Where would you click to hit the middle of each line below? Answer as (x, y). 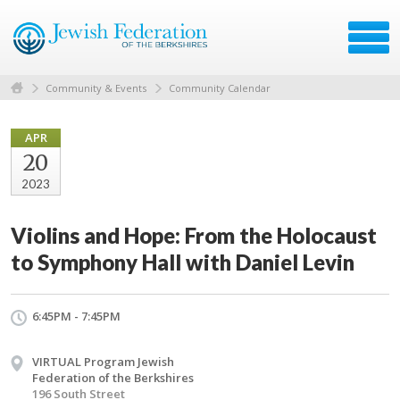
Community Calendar (220, 87)
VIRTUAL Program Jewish (103, 361)
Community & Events (96, 87)
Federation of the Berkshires (113, 377)
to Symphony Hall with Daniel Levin (183, 262)
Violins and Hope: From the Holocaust (194, 235)
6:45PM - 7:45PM (76, 316)
